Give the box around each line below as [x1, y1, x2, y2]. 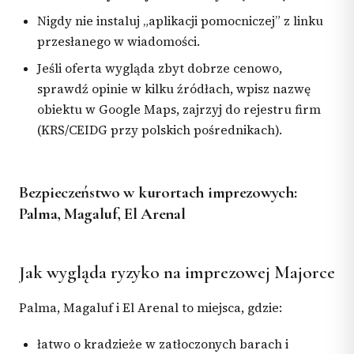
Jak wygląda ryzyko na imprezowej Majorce [19, 262, 335, 284]
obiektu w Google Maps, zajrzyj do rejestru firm [37, 101, 322, 119]
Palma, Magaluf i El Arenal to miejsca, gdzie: [19, 299, 282, 317]
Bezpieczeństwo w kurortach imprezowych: [19, 183, 297, 203]
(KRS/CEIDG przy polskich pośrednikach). [37, 122, 283, 139]
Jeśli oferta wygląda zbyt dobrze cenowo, [37, 60, 283, 77]
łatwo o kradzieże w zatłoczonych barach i [37, 335, 289, 352]
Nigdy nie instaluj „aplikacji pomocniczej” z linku [37, 13, 324, 30]
